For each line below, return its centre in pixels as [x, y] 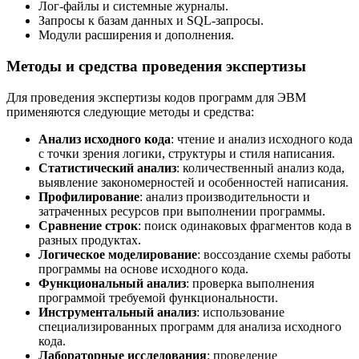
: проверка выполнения [250, 283]
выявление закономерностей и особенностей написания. [194, 182]
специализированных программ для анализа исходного [190, 326]
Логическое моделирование [118, 254]
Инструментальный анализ [117, 312]
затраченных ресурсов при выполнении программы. [182, 211]
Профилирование [89, 196]
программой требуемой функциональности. [158, 297]
